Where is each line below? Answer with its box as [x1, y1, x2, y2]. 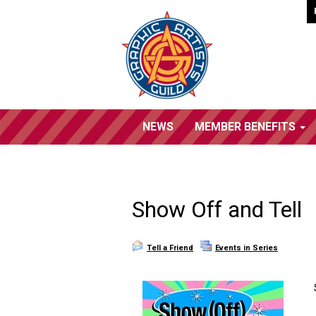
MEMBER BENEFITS [195, 120, 298, 133]
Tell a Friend [147, 243, 193, 253]
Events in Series [215, 243, 278, 253]
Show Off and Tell [132, 196, 302, 223]
